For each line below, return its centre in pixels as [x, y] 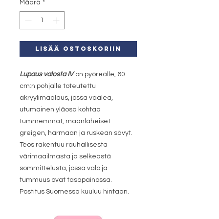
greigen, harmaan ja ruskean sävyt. [76, 133]
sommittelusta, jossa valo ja [64, 168]
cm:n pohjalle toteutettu [58, 86]
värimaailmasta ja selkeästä [65, 157]
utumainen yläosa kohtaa [60, 110]
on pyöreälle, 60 [99, 75]
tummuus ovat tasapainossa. [66, 180]
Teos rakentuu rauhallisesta [64, 145]
